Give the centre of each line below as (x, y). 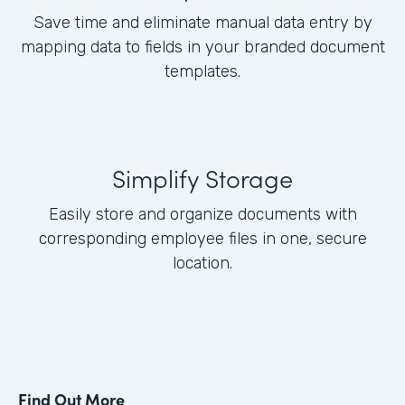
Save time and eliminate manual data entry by (202, 23)
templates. (202, 72)
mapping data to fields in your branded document (202, 47)
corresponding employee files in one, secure (202, 239)
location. (202, 264)
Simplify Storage (202, 178)
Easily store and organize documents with (202, 215)
